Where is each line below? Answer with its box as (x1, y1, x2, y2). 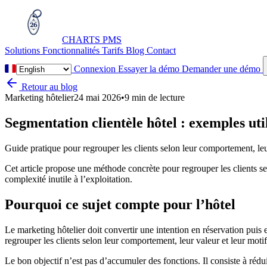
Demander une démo (182, 64, 263, 74)
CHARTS (62, 35, 103, 45)
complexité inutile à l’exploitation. (5, 173, 132, 184)
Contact (147, 45, 176, 55)
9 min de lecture (125, 92, 185, 103)
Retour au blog (19, 82, 77, 92)
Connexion (72, 64, 119, 74)
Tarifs (102, 45, 126, 55)
